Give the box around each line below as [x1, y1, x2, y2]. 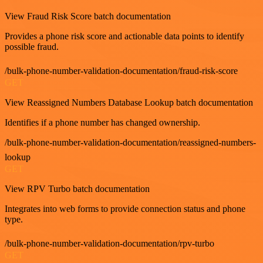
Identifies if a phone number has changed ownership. [5, 117, 200, 127]
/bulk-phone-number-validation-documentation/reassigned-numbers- [5, 137, 256, 147]
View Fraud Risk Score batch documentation [5, 11, 171, 21]
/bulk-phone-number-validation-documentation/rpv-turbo [5, 238, 214, 248]
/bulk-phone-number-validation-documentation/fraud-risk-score [5, 66, 238, 76]
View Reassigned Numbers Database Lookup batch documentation [5, 97, 253, 107]
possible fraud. [5, 42, 59, 52]
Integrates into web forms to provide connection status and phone [5, 204, 245, 214]
